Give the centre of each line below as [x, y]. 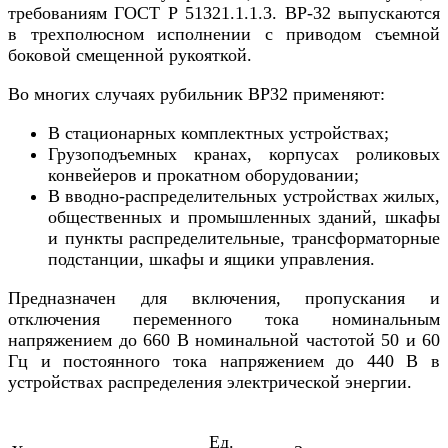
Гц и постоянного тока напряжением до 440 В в [224, 361]
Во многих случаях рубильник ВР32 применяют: [196, 94]
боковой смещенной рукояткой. [130, 55]
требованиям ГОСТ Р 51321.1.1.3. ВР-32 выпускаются [224, 13]
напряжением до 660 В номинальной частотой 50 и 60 [224, 340]
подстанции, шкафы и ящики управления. [211, 259]
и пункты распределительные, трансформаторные [244, 238]
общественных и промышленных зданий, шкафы [244, 217]
